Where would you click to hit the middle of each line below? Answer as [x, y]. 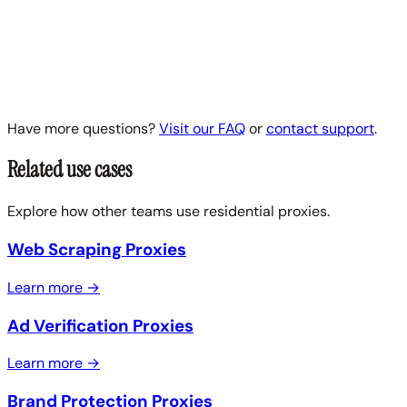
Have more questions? [83, 128]
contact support [320, 128]
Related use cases [69, 170]
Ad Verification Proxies [100, 325]
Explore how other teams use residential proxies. [169, 212]
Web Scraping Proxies [97, 250]
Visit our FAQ [202, 128]
